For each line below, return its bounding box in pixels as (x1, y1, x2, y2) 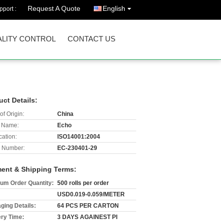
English (103, 4, 125, 12)
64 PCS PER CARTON (57, 202, 119, 209)
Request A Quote (28, 4, 80, 12)
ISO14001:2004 (57, 133, 100, 140)
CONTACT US (68, 35, 115, 43)
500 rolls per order (57, 180, 109, 186)
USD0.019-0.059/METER (57, 191, 125, 198)
